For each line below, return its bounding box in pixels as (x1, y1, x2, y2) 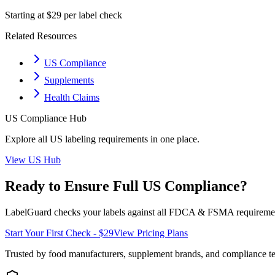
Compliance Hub (18, 113, 87, 123)
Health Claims (44, 92, 99, 103)
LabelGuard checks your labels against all (5, 206, 169, 217)
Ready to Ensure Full (5, 177, 142, 194)
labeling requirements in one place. (63, 134, 199, 144)
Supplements (44, 75, 94, 85)
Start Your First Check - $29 (5, 227, 114, 238)
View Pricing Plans (114, 227, 188, 238)
